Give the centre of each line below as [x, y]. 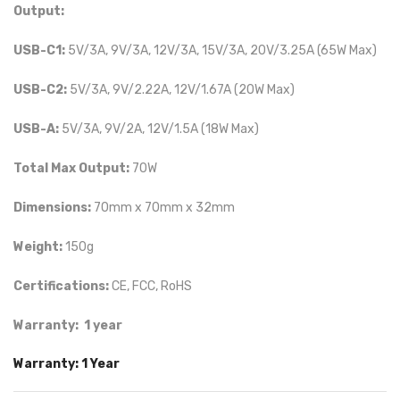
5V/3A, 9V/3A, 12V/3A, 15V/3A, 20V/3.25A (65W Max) [221, 50]
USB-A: [36, 129]
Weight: [38, 247]
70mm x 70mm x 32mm [163, 208]
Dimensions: [52, 208]
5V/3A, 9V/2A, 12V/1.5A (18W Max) [159, 129]
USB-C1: [39, 50]
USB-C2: [40, 90]
